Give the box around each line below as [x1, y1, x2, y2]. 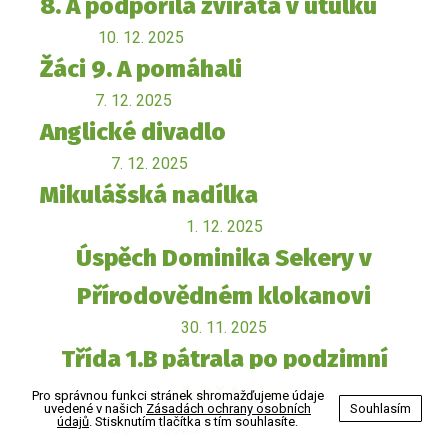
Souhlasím [350, 401, 411, 416]
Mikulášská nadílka [40, 181, 258, 210]
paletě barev [153, 383, 295, 412]
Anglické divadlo [40, 118, 226, 147]
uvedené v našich [44, 401, 146, 416]
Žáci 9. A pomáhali [40, 55, 242, 84]
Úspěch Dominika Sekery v [76, 244, 372, 273]
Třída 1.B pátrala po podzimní [60, 345, 388, 374]
